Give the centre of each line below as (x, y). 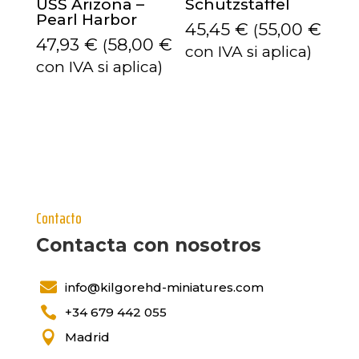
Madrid (87, 337)
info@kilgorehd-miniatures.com (164, 288)
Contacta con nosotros (148, 246)
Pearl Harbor (86, 19)
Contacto (58, 218)
